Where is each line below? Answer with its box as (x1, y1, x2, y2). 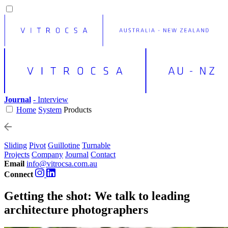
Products (64, 105, 92, 114)
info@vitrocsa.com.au (26, 159, 97, 168)
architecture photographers (4, 203, 148, 216)
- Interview (33, 95, 68, 104)
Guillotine (48, 140, 80, 150)
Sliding (4, 140, 27, 150)
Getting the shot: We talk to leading (4, 189, 190, 203)
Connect (4, 170, 33, 179)
